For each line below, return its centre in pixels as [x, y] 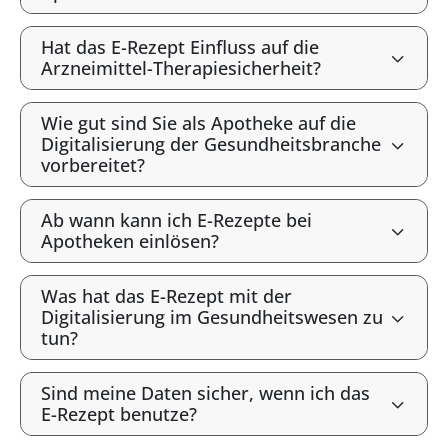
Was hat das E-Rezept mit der [166, 296]
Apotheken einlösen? [130, 241]
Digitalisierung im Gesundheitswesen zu [212, 317]
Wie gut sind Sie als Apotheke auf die [198, 123]
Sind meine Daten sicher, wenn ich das [205, 393]
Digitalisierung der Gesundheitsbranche [211, 144]
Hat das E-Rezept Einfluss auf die [180, 47]
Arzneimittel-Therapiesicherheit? [181, 68]
